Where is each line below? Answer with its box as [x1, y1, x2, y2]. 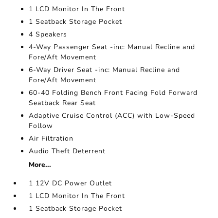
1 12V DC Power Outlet [29, 178, 112, 188]
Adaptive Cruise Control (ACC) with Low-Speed [29, 110, 196, 120]
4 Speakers [29, 29, 68, 39]
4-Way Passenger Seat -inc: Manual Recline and [29, 42, 196, 52]
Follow [29, 121, 54, 130]
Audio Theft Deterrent [29, 146, 106, 156]
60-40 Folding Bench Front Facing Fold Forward [29, 88, 198, 97]
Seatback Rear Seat [29, 98, 96, 108]
